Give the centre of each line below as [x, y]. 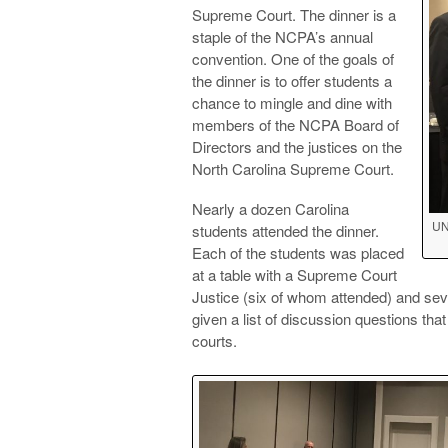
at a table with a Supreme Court [294, 274]
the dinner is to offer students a [292, 80]
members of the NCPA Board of [295, 124]
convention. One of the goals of [293, 58]
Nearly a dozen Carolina [270, 208]
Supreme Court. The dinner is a [294, 14]
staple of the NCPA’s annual [282, 36]
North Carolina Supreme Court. [293, 168]
